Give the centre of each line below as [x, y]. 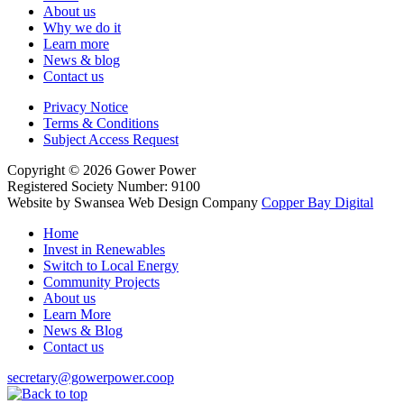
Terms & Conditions [101, 123]
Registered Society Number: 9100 [104, 186]
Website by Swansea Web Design [103, 202]
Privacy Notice [86, 106]
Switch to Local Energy [111, 265]
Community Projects [101, 281]
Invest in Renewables [104, 249]
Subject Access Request [111, 139]
